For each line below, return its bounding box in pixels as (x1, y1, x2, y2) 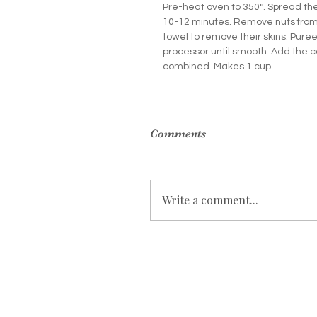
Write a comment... (162, 192, 258, 208)
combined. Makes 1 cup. (163, 62, 273, 72)
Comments (150, 127, 206, 141)
